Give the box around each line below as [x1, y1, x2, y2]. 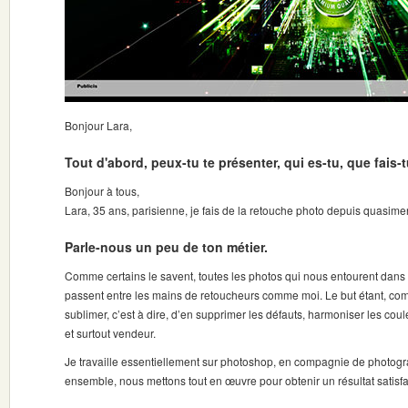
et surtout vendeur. [65, 325, 156, 341]
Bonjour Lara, [65, 117, 132, 133]
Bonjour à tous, [65, 183, 139, 199]
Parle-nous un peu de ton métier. [65, 238, 268, 256]
